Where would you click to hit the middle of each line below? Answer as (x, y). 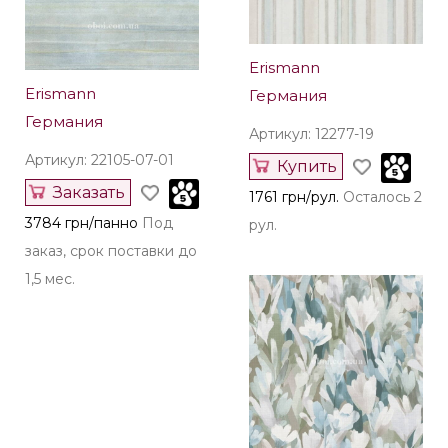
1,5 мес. (50, 279)
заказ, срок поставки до (111, 251)
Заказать (89, 192)
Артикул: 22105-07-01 (99, 160)
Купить (307, 166)
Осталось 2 (382, 197)
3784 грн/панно (81, 223)
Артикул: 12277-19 (311, 134)
